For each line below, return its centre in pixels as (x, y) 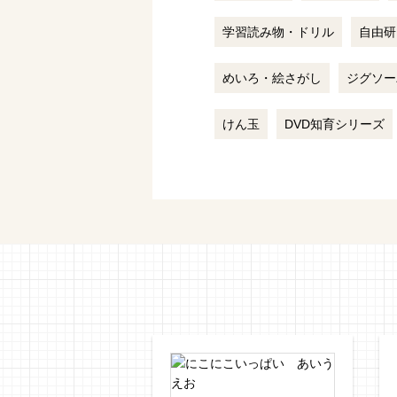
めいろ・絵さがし (272, 78)
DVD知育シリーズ (335, 124)
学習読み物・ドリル (278, 32)
